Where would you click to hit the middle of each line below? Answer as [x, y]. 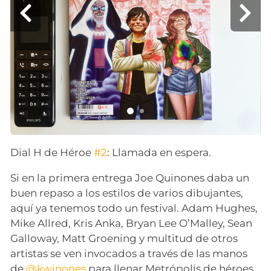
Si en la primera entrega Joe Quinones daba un [130, 178]
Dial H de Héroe [52, 153]
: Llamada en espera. [159, 153]
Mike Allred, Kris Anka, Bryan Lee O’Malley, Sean [132, 224]
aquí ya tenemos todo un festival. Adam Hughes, [134, 208]
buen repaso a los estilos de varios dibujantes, [127, 193]
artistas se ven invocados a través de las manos [129, 254]
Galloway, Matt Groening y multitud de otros [124, 239]
